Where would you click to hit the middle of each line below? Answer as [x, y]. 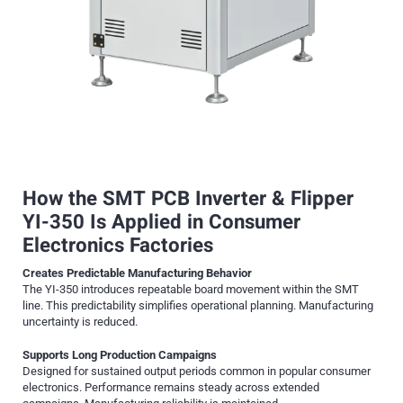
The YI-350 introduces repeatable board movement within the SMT [191, 290]
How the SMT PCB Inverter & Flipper [188, 199]
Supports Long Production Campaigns [120, 354]
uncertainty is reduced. [80, 322]
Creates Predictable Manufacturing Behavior [137, 273]
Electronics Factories [118, 246]
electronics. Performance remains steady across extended [171, 387]
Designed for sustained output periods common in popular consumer [197, 371]
